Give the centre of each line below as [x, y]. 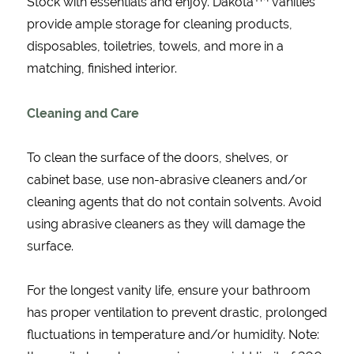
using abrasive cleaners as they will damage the [166, 224]
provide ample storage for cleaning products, [159, 24]
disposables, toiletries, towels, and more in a [155, 46]
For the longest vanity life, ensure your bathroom [168, 290]
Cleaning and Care [83, 113]
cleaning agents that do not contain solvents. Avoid [174, 201]
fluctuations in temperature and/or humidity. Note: [173, 334]
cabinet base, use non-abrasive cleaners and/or [167, 179]
